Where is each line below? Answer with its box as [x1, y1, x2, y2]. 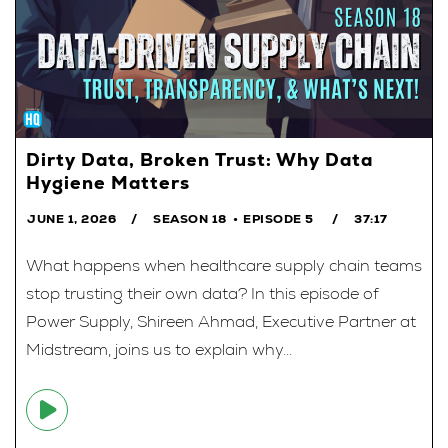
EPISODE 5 [243, 210, 314, 227]
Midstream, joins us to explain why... [26, 338, 292, 360]
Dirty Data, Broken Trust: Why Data [26, 147, 373, 171]
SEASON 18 [153, 210, 227, 227]
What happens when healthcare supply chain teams [26, 254, 422, 276]
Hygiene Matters [26, 170, 190, 194]
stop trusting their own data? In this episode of [26, 282, 379, 304]
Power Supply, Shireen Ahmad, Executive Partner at [26, 310, 416, 332]
